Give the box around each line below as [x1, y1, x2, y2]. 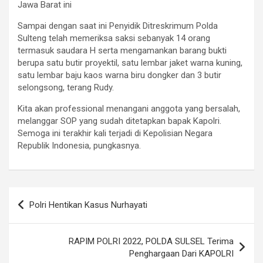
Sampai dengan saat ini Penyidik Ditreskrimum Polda [18, 21, 218, 31]
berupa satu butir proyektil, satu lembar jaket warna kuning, [18, 58, 242, 68]
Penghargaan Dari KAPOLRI [129, 248, 234, 259]
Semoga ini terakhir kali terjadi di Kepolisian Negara [18, 128, 213, 139]
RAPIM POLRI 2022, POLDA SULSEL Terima [69, 236, 234, 247]
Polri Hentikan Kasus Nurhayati [29, 200, 147, 210]
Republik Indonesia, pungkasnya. [18, 140, 141, 151]
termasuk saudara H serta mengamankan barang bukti [18, 45, 227, 56]
